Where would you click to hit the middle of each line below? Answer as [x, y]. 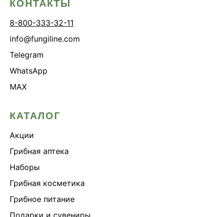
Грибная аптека [39, 151]
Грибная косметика [47, 183]
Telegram [27, 54]
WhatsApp [29, 70]
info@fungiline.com [45, 39]
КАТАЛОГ [35, 116]
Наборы [25, 167]
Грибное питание [42, 199]
